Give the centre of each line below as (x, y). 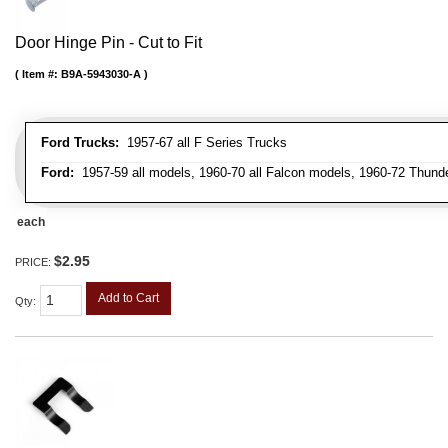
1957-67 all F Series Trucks (203, 143)
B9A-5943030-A (101, 74)
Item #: (41, 74)
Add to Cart (128, 298)
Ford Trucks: (80, 143)
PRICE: (34, 262)
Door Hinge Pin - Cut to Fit (108, 43)
